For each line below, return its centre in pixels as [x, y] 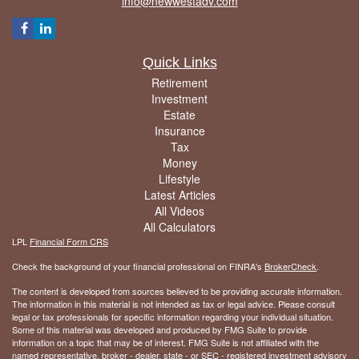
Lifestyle [179, 178]
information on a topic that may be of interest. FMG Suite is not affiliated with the [165, 342]
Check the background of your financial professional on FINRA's [138, 266]
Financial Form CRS [69, 241]
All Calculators [179, 226]
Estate [179, 114]
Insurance [179, 130]
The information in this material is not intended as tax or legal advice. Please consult [173, 303]
